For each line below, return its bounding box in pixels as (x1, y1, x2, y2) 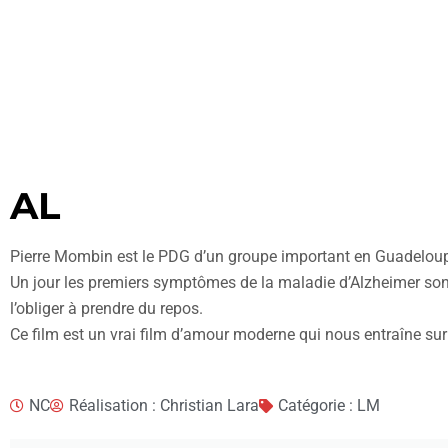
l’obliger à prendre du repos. (10, 299, 203, 318)
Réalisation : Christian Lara (69, 396, 259, 415)
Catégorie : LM (278, 396, 380, 415)
